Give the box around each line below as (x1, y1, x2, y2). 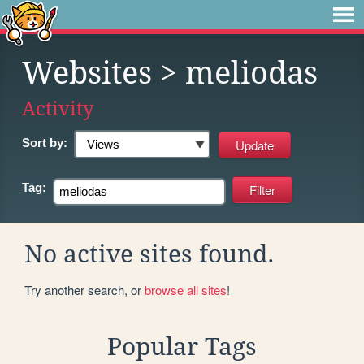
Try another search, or (24, 280, 145, 298)
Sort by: (22, 136, 67, 149)
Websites (22, 55, 152, 91)
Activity (22, 97, 94, 120)
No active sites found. (24, 239, 275, 268)
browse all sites (145, 280, 227, 298)
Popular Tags (107, 331, 257, 361)
